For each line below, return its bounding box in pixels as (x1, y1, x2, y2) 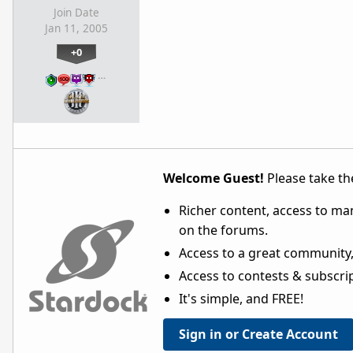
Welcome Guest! (163, 169, 264, 187)
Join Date (54, 6, 99, 20)
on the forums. (179, 221, 268, 239)
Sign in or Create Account (179, 325, 338, 343)
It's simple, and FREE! (179, 289, 303, 307)
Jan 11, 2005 (45, 21, 108, 36)
